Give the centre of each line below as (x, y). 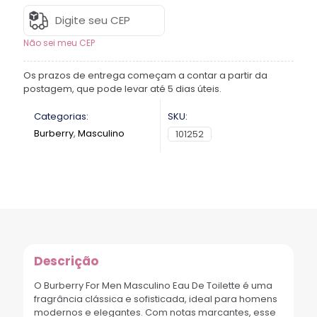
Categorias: (61, 116)
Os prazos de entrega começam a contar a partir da (145, 75)
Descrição (66, 261)
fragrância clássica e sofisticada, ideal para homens (156, 299)
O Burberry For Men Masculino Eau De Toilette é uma (153, 285)
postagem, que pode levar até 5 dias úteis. (122, 88)
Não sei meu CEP (59, 42)
